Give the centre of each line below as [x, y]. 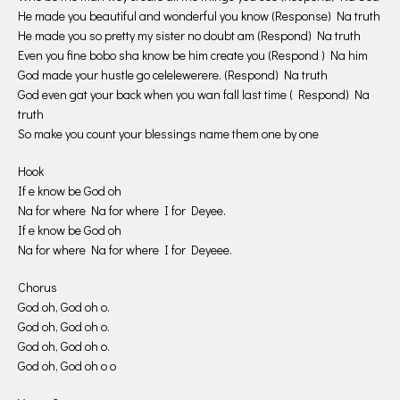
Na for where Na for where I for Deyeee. [125, 249]
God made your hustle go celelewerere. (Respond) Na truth [173, 74]
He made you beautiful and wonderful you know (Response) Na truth [199, 15]
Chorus [37, 287]
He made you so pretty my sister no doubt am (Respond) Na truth [189, 35]
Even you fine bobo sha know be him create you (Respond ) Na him [193, 54]
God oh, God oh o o [67, 365]
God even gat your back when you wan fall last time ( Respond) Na [194, 94]
